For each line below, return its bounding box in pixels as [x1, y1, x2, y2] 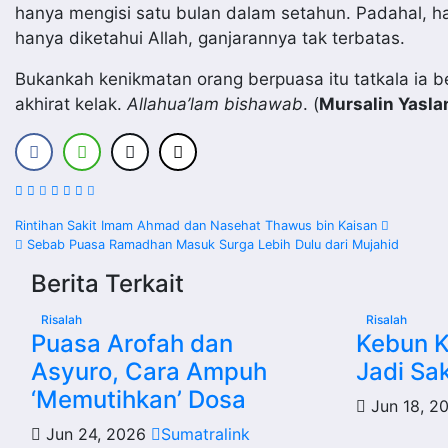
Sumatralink [161, 424, 250, 444]
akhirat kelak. [15, 94, 127, 114]
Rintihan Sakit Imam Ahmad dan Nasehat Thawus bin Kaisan [15, 218, 381, 233]
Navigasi [14, 214, 144, 253]
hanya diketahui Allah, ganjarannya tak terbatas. [15, 28, 405, 48]
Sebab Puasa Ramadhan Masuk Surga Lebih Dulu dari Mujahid [23, 237, 399, 252]
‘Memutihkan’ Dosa [31, 385, 246, 414]
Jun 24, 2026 [41, 424, 151, 444]
